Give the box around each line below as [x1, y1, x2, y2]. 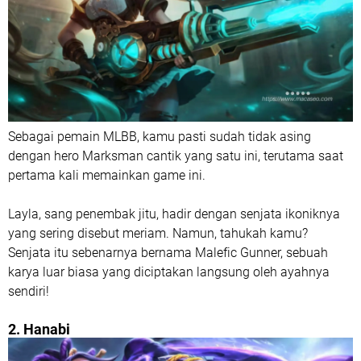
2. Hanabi [8, 320, 70, 338]
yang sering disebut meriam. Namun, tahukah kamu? [8, 225, 308, 241]
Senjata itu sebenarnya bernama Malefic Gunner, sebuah [8, 244, 328, 260]
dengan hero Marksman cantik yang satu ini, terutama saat [8, 147, 343, 164]
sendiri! [8, 283, 49, 299]
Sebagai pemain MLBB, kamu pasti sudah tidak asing [8, 128, 311, 144]
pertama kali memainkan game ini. [8, 167, 205, 183]
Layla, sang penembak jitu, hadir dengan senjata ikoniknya [8, 205, 340, 222]
